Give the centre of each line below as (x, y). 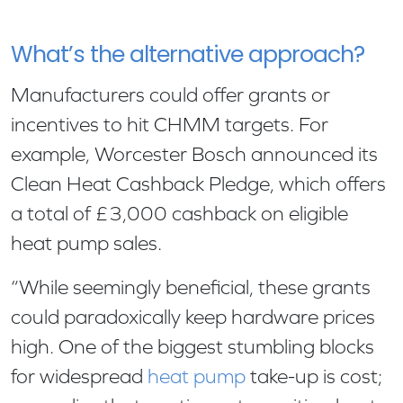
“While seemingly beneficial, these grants (191, 287)
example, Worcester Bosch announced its (194, 154)
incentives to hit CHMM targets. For (170, 124)
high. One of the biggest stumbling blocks (193, 346)
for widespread (79, 376)
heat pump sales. (89, 243)
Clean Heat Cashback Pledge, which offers (198, 184)
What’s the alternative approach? (190, 56)
